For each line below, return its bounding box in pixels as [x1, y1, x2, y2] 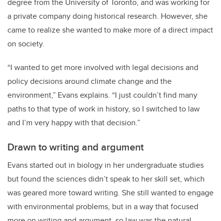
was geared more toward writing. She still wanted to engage [7, 187, 214, 199]
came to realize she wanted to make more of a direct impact [7, 24, 213, 36]
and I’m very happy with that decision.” [7, 117, 140, 129]
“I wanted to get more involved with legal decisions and [7, 62, 198, 74]
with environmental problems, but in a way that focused [7, 201, 198, 213]
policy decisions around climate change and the [7, 75, 172, 87]
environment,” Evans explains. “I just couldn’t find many [7, 89, 197, 101]
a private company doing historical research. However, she [7, 10, 208, 22]
